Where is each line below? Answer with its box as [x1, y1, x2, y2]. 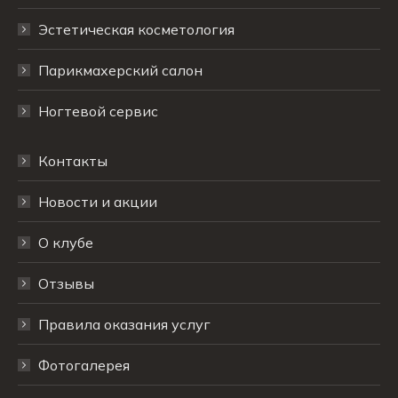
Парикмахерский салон [38, 60, 203, 79]
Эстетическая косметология [38, 20, 235, 38]
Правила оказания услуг [38, 314, 211, 333]
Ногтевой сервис [38, 101, 158, 120]
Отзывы [38, 274, 94, 292]
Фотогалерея [38, 355, 130, 374]
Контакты [38, 151, 107, 170]
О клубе [38, 233, 93, 251]
